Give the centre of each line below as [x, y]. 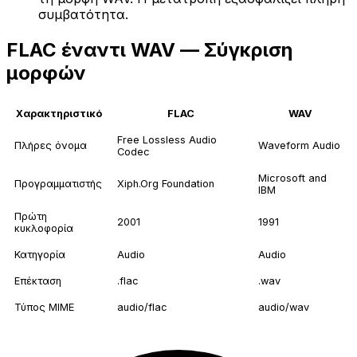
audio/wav [284, 308]
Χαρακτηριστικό [59, 114]
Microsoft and [292, 178]
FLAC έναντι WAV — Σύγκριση [149, 49]
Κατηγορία [40, 255]
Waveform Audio [299, 146]
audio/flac [142, 308]
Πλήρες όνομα [51, 146]
